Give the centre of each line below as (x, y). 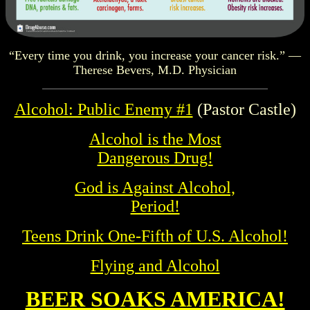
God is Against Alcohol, (155, 188)
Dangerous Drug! (155, 158)
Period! (155, 207)
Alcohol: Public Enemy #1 (103, 110)
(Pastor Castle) (244, 110)
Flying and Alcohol (155, 266)
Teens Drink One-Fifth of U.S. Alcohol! (155, 236)
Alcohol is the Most (155, 139)
